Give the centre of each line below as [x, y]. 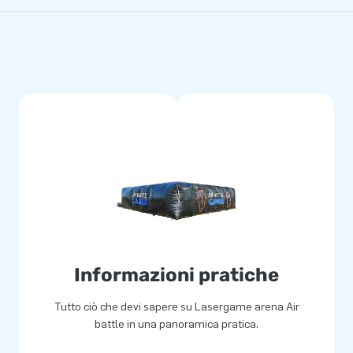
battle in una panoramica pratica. [176, 324]
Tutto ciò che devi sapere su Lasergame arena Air [176, 307]
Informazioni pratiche [176, 275]
